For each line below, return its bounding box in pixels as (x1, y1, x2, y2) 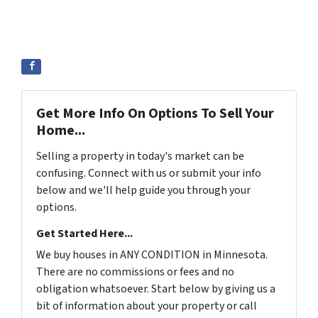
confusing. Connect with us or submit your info (36, 165, 261, 182)
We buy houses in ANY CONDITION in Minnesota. (36, 247, 268, 263)
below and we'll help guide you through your (36, 182, 251, 199)
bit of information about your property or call (36, 298, 257, 314)
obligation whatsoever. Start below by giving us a (36, 281, 275, 297)
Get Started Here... (36, 226, 133, 242)
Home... (36, 121, 85, 141)
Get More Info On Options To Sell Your (36, 104, 274, 124)
